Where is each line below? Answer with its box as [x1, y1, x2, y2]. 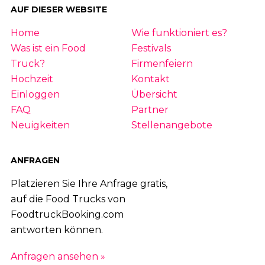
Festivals [131, 42, 171, 54]
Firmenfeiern [131, 57, 193, 69]
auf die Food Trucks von [10, 193, 125, 205]
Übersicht [131, 88, 177, 100]
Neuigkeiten [10, 119, 70, 131]
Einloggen [10, 88, 60, 100]
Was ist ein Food [10, 42, 86, 54]
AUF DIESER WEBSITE [10, 4, 107, 15]
